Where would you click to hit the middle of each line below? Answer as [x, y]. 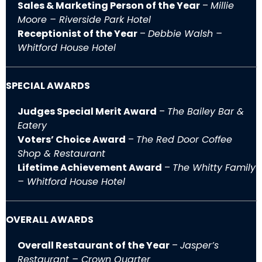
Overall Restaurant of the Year [94, 246]
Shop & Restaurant [61, 154]
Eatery [32, 126]
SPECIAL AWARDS [48, 86]
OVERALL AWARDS [50, 220]
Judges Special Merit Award [87, 112]
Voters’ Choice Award [72, 140]
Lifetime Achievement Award [90, 168]
